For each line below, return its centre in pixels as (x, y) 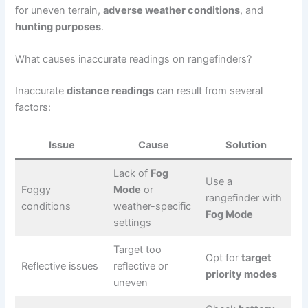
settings (132, 223)
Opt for (223, 258)
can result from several (209, 90)
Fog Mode (229, 215)
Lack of (132, 174)
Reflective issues (59, 266)
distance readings (111, 90)
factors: (33, 107)
